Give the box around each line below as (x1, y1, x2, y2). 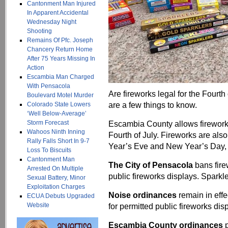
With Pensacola (27, 82, 70, 90)
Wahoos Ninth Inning (27, 128, 85, 135)
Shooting (27, 27, 52, 35)
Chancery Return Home (27, 46, 93, 53)
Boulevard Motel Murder (27, 92, 94, 99)
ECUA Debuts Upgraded (27, 192, 95, 199)
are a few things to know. (108, 100, 197, 109)
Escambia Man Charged (27, 73, 94, 80)
